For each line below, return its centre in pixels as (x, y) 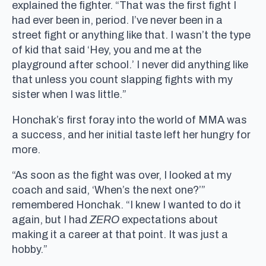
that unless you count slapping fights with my (122, 79)
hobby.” (30, 249)
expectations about (169, 219)
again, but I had (51, 219)
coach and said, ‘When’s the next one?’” (109, 190)
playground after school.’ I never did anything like (130, 64)
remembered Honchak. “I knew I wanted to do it (126, 205)
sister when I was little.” (69, 94)
